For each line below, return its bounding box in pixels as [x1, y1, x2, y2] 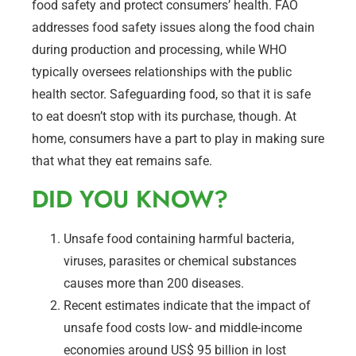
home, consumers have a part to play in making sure [32, 130, 324, 146]
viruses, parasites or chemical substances [64, 253, 296, 269]
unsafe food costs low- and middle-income [64, 319, 302, 335]
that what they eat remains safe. [32, 153, 212, 168]
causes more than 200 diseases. [64, 275, 244, 291]
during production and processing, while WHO [32, 41, 287, 57]
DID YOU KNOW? [32, 181, 228, 216]
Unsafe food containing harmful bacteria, [64, 230, 294, 246]
